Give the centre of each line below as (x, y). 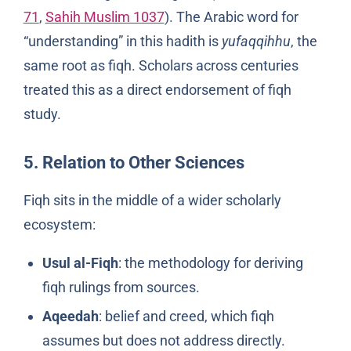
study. (42, 114)
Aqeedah (70, 317)
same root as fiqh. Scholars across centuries (161, 65)
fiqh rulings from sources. (121, 287)
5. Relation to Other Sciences (134, 162)
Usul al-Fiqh (80, 262)
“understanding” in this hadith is (122, 41)
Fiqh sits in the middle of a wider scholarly (152, 200)
